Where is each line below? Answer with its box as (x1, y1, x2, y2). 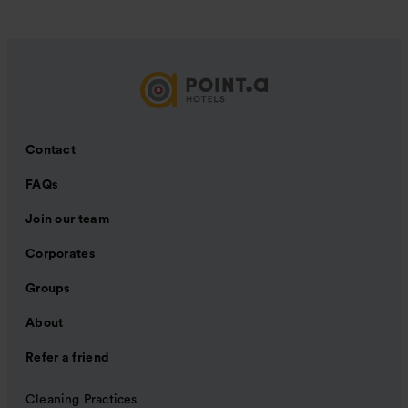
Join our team (25, 213, 109, 227)
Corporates (25, 248, 95, 261)
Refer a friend (25, 352, 110, 365)
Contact (25, 144, 76, 158)
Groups (25, 282, 70, 296)
